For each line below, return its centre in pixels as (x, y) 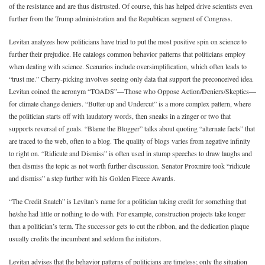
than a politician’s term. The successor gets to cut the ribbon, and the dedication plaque (129, 226)
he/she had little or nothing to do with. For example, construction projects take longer (127, 214)
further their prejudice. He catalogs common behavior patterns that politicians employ (127, 54)
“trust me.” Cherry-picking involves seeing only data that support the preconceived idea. (131, 79)
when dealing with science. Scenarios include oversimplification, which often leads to (128, 66)
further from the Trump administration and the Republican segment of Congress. (121, 18)
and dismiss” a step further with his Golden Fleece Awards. (92, 178)
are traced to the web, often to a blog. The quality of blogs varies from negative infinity (130, 141)
